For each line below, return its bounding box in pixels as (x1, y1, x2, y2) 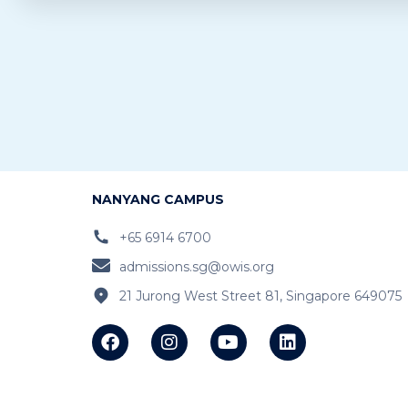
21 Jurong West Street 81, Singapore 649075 (118, 287, 402, 304)
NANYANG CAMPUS (91, 190, 224, 208)
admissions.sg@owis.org (118, 258, 274, 275)
